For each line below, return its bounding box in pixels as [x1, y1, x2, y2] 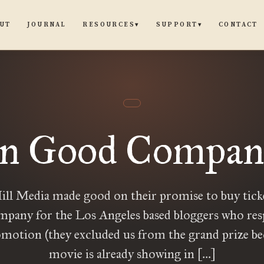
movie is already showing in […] [48, 246, 216, 262]
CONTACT [218, 20, 258, 29]
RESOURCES [82, 21, 136, 29]
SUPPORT [156, 21, 198, 29]
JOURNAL [27, 20, 67, 29]
